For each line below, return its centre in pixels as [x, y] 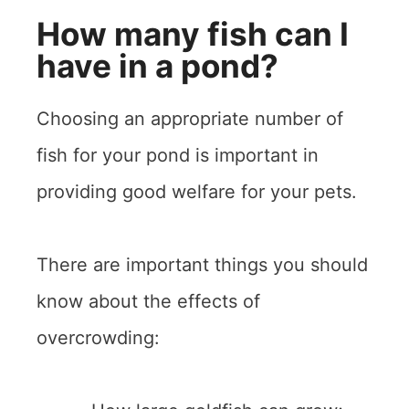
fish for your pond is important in [178, 155]
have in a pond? [157, 65]
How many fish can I [193, 33]
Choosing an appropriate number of [190, 118]
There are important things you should [202, 264]
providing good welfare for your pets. [197, 191]
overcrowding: [98, 337]
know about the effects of [148, 301]
